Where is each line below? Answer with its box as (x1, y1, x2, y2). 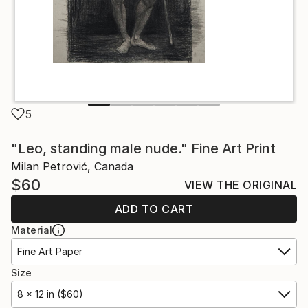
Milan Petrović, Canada (11, 159, 133, 173)
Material (11, 224, 53, 236)
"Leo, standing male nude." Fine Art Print (11, 140, 276, 157)
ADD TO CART (114, 202, 194, 216)
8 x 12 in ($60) (17, 288, 83, 300)
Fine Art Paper (17, 245, 82, 257)
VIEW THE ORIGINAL (184, 178, 297, 192)
